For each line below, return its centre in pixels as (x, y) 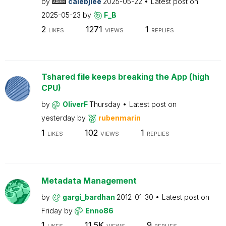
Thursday (106, 104)
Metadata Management (89, 180)
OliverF (76, 104)
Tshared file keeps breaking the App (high (125, 77)
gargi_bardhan (89, 197)
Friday (52, 210)
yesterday (59, 118)
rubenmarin (119, 118)
